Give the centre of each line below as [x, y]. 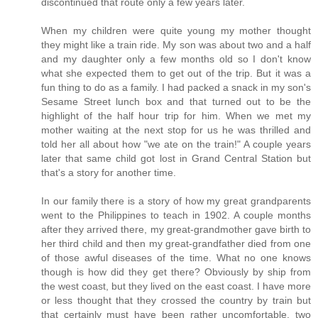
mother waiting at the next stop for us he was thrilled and [176, 130]
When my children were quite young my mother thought [176, 30]
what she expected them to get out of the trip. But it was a [176, 73]
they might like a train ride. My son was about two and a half [176, 44]
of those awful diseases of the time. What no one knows [176, 257]
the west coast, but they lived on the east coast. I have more [176, 286]
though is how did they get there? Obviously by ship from [176, 272]
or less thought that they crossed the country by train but [176, 300]
